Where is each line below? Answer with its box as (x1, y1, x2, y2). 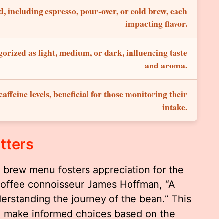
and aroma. (145, 58, 187, 71)
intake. (162, 100, 187, 113)
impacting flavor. (125, 17, 187, 30)
